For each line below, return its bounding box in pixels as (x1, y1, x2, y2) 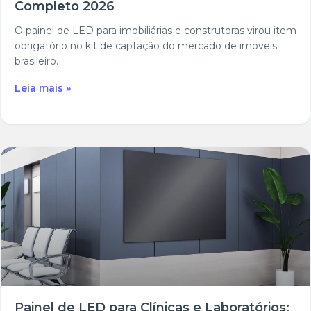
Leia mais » (15, 82, 71, 95)
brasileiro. (15, 55, 58, 68)
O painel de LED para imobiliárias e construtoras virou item (15, 24, 296, 37)
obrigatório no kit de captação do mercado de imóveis (15, 40, 277, 53)
